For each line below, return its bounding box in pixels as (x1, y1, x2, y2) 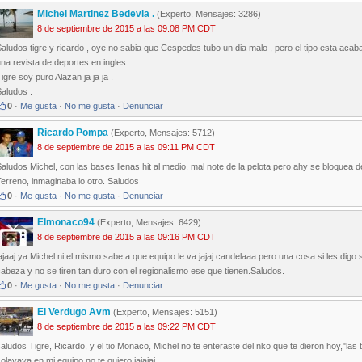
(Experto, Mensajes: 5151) (111, 307, 217, 318)
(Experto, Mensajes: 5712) (108, 128, 215, 138)
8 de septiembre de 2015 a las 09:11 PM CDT (37, 142, 215, 153)
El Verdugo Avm (37, 306, 111, 318)
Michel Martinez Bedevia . (37, 8, 154, 20)
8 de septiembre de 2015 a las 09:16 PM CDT (37, 232, 216, 242)
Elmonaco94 (37, 217, 95, 229)
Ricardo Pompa (37, 127, 108, 139)
